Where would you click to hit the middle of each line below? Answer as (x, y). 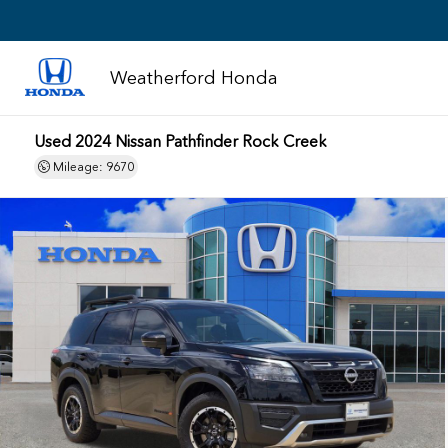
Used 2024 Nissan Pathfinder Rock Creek (181, 141)
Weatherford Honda (194, 78)
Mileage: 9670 (92, 167)
